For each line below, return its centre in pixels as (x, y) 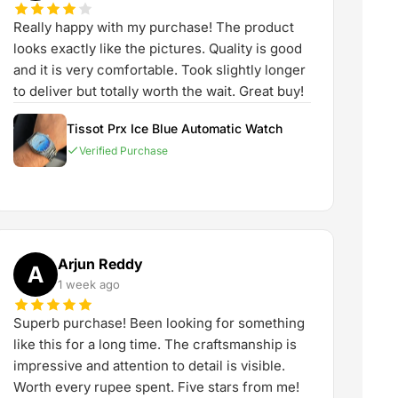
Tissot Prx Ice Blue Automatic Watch (175, 128)
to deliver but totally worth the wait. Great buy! (159, 91)
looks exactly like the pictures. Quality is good (158, 48)
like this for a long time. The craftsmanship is (155, 344)
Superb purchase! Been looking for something (159, 323)
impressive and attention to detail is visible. (150, 366)
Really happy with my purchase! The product (154, 27)
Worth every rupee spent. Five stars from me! (157, 387)
